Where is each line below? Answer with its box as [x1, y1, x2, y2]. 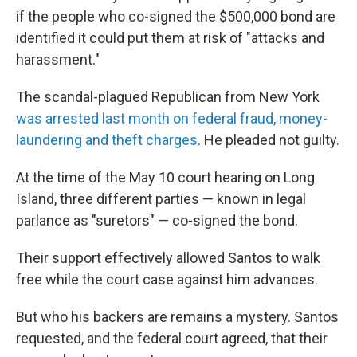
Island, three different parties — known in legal [16, 190, 306, 207]
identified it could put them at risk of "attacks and [16, 29, 324, 46]
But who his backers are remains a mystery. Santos [16, 308, 339, 325]
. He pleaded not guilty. [198, 131, 339, 148]
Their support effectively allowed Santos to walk [16, 249, 320, 266]
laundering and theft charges [16, 131, 198, 148]
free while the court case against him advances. [16, 271, 318, 288]
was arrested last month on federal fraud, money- [16, 110, 328, 127]
